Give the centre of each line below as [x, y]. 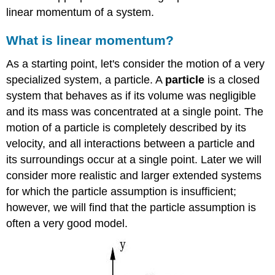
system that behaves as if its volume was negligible [131, 95]
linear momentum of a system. [80, 12]
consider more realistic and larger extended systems [134, 175]
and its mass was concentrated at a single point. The [135, 111]
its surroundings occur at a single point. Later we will [134, 159]
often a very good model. [67, 223]
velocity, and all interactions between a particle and [131, 143]
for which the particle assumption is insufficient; [122, 191]
